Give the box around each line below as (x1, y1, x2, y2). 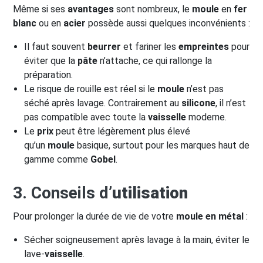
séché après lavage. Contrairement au (24, 97, 182, 109)
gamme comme (24, 154, 91, 166)
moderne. (186, 112, 227, 123)
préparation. (24, 69, 73, 81)
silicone (181, 97, 216, 109)
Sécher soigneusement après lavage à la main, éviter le (24, 234, 250, 246)
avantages (68, 4, 114, 15)
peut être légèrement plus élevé (53, 126, 191, 137)
